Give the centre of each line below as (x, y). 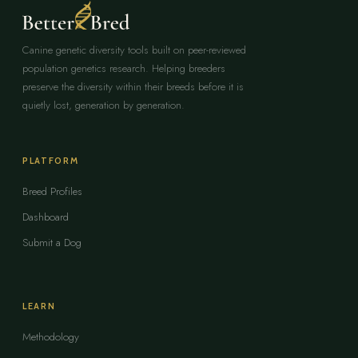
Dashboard (46, 217)
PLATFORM (51, 161)
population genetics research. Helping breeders (124, 68)
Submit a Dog (52, 243)
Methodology (51, 337)
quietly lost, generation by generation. (103, 105)
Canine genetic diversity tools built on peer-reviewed (134, 50)
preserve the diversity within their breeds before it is (133, 87)
